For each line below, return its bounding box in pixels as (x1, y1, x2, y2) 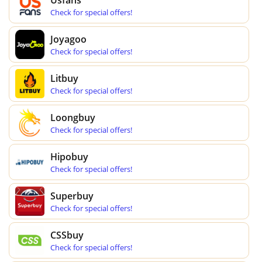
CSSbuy (50, 228, 84, 242)
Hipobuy (50, 150, 88, 163)
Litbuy (50, 71, 78, 85)
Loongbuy (50, 111, 95, 124)
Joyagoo (50, 32, 87, 46)
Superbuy (50, 189, 94, 202)
